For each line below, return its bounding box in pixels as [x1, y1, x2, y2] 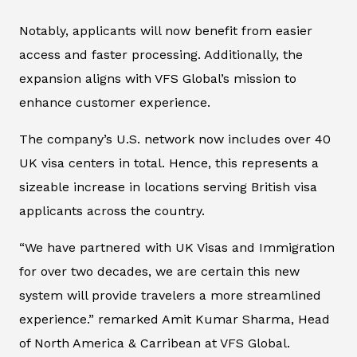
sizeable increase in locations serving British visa [19, 178, 317, 194]
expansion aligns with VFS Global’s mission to [19, 70, 296, 86]
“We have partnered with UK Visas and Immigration [19, 239, 335, 255]
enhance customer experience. [19, 94, 210, 110]
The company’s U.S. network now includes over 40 [19, 131, 331, 147]
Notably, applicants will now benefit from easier [19, 22, 312, 38]
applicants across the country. [19, 202, 205, 218]
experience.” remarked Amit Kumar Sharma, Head [19, 311, 330, 327]
